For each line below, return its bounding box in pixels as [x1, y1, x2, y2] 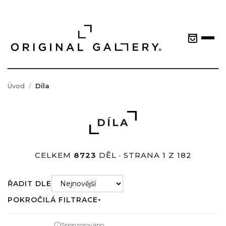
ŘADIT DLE [8, 179, 51, 188]
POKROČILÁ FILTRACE [8, 195, 98, 204]
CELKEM [34, 150, 74, 160]
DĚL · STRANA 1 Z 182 [96, 150, 192, 160]
